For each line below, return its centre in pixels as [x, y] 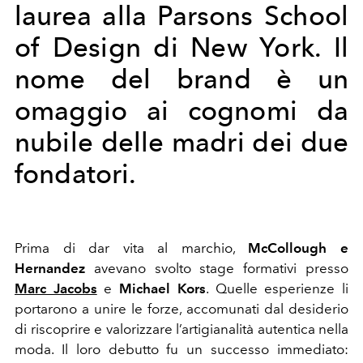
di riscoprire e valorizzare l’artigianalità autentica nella [181, 329]
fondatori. [79, 173]
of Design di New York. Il [181, 47]
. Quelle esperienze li [277, 288]
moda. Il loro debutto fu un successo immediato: [181, 349]
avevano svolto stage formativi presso [217, 268]
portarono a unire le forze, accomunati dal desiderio [181, 308]
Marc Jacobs [56, 288]
